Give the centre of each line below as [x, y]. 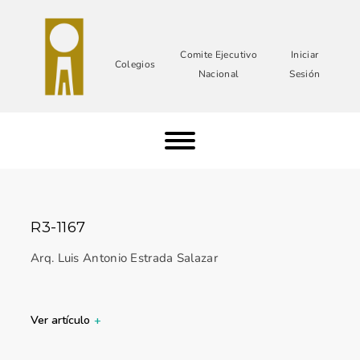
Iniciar [305, 55]
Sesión [305, 74]
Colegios [135, 64]
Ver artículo [60, 320]
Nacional [219, 74]
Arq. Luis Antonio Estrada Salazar [124, 258]
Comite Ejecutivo [219, 55]
